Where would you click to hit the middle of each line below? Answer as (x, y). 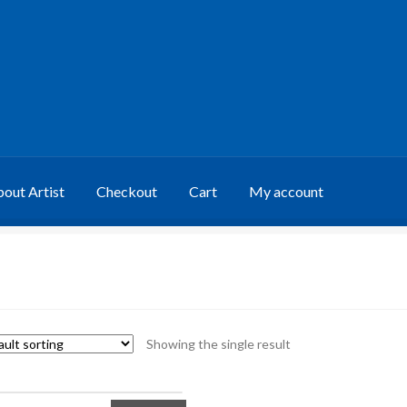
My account (287, 191)
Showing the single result (218, 343)
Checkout (127, 191)
